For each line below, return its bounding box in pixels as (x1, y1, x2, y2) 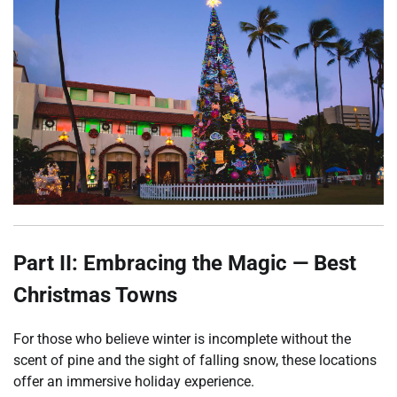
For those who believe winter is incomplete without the (13, 330, 351, 347)
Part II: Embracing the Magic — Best (13, 250, 356, 276)
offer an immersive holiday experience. (13, 372, 254, 390)
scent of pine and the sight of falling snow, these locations (13, 351, 377, 369)
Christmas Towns (13, 282, 177, 307)
